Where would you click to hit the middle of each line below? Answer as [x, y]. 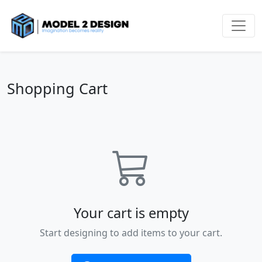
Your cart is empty [131, 213]
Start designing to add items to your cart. [131, 232]
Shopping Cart [57, 88]
